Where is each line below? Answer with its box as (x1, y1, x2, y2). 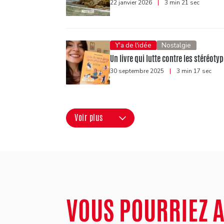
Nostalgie (161, 40, 191, 50)
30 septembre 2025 (110, 67, 165, 75)
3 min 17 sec (175, 67, 211, 75)
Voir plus (74, 111, 103, 123)
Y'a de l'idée (115, 40, 152, 50)
